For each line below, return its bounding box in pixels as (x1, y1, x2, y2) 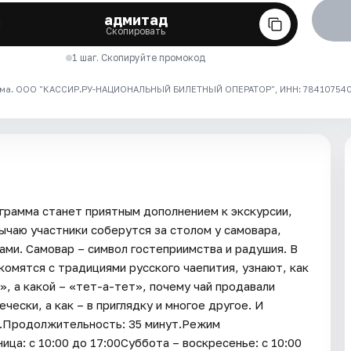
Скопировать (106, 24, 166, 37)
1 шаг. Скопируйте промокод (72, 51, 206, 63)
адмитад (103, 10, 168, 28)
